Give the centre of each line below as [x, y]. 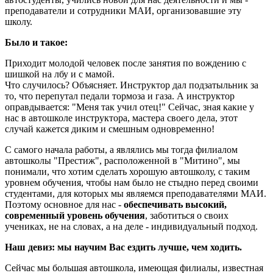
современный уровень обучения [75, 215]
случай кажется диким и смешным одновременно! [110, 129]
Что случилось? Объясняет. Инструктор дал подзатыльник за [132, 85]
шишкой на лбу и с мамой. [60, 74]
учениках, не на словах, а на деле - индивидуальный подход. [131, 226]
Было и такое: [36, 42]
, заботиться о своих [187, 215]
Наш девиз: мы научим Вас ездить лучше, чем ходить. [123, 247]
